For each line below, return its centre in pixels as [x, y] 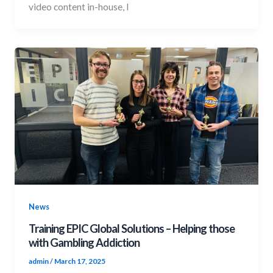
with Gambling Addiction [84, 242]
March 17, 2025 [80, 261]
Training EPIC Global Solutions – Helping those [132, 228]
